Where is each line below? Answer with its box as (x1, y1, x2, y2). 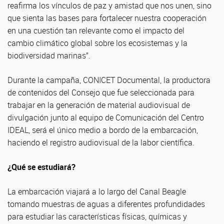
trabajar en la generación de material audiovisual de (7, 99, 190, 110)
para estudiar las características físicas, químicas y (7, 210, 187, 222)
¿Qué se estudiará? (7, 161, 75, 172)
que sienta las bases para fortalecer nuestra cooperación (7, 12, 206, 23)
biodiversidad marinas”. (7, 49, 90, 61)
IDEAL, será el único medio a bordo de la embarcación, (7, 124, 198, 135)
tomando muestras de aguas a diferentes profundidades (7, 198, 205, 209)
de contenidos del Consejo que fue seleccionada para (7, 86, 194, 98)
